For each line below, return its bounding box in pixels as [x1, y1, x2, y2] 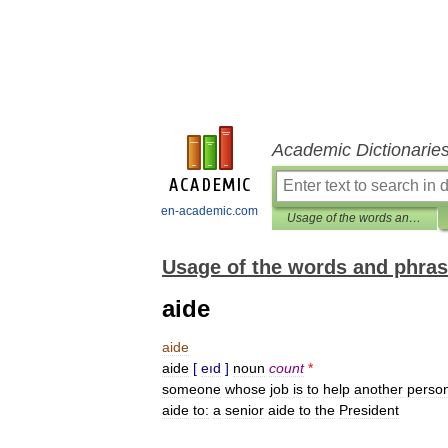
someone [162, 381, 221, 397]
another [354, 381, 403, 397]
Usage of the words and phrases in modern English [409, 211, 421, 225]
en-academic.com [161, 204, 258, 218]
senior [225, 402, 264, 418]
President [339, 402, 399, 418]
